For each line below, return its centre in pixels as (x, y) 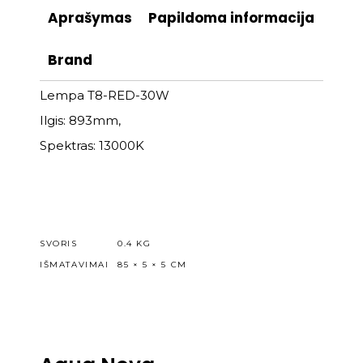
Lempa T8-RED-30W (105, 95)
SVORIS (59, 243)
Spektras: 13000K (92, 145)
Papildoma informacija (231, 18)
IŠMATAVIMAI (75, 265)
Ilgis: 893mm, (80, 120)
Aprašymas (90, 18)
